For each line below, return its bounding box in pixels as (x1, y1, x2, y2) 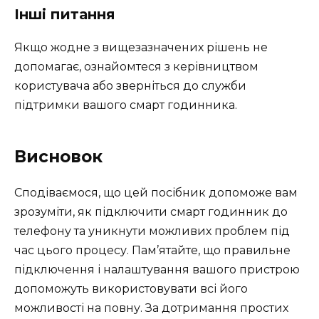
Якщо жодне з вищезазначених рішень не (14, 40, 268, 54)
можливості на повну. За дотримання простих (14, 300, 288, 315)
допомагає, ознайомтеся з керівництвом (14, 59, 258, 73)
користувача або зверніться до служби (14, 78, 246, 93)
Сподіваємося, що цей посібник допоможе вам (14, 185, 298, 199)
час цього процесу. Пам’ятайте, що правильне (14, 243, 291, 257)
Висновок (14, 146, 103, 167)
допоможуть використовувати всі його (14, 281, 248, 296)
